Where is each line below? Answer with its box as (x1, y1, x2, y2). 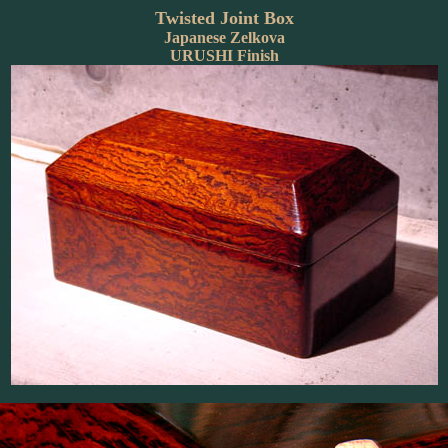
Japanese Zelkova (163, 29, 285, 46)
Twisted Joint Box (154, 8, 294, 28)
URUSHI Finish (169, 47, 279, 64)
